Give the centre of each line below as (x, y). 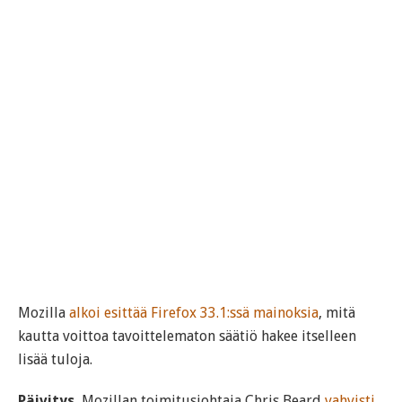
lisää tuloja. (55, 360)
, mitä (337, 313)
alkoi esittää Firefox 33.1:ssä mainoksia (194, 313)
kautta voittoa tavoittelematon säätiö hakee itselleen (187, 336)
